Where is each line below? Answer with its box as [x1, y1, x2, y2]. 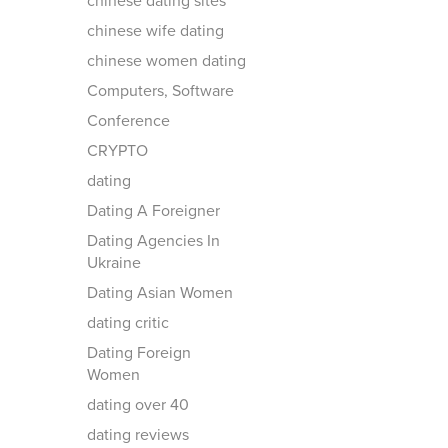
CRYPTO [87, 141, 148, 161]
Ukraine [87, 253, 141, 273]
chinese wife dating [87, 21, 224, 41]
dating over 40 [87, 395, 189, 415]
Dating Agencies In [87, 231, 220, 251]
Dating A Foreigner [87, 201, 220, 221]
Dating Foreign [87, 343, 191, 363]
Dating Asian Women [87, 283, 233, 303]
